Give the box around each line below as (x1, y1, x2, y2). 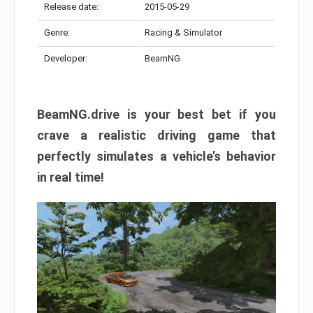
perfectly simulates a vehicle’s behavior (37, 149, 276, 163)
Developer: (44, 53, 87, 64)
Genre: (44, 27, 70, 38)
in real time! (37, 170, 104, 184)
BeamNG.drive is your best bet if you (37, 107, 276, 122)
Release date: (44, 1, 99, 12)
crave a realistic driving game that (37, 128, 276, 143)
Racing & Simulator (145, 27, 222, 38)
